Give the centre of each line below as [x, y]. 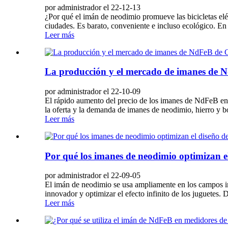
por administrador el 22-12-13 [93, 7]
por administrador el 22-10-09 [93, 91]
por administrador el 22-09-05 [93, 176]
